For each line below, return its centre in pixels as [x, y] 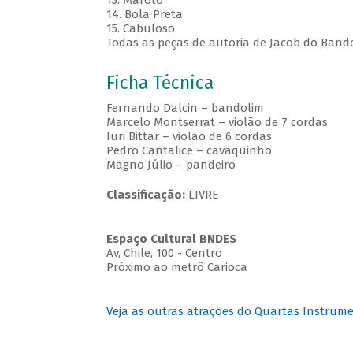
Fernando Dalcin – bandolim [185, 108]
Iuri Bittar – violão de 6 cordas [189, 137]
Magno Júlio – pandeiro [171, 165]
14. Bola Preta [144, 15]
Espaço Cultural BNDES [171, 239]
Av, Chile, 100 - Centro [164, 253]
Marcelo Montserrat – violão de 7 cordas [217, 123]
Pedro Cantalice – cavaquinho [189, 151]
